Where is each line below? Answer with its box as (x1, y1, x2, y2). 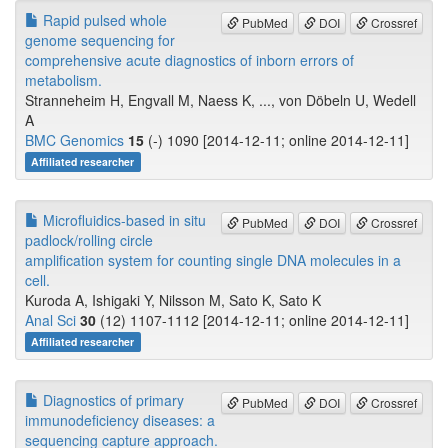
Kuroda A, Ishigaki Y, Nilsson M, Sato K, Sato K (25, 290, 321, 311)
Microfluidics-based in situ (39, 210, 206, 231)
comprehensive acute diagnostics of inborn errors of (25, 50, 354, 71)
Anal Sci (25, 310, 76, 331)
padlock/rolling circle (25, 230, 153, 251)
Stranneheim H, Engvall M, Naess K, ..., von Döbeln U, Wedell (25, 90, 416, 111)
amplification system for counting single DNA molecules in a (25, 250, 401, 271)
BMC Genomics (25, 130, 124, 151)
